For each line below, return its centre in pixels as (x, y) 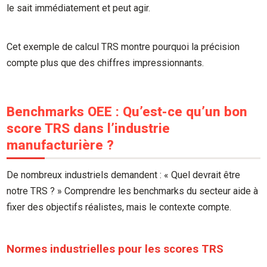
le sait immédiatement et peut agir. (79, 8)
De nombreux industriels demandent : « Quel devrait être (124, 175)
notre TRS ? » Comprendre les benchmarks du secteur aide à (133, 191)
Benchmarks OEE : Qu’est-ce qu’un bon (127, 111)
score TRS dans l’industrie (89, 128)
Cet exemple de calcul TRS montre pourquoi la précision (123, 46)
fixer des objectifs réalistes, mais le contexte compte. (119, 207)
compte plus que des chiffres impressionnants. (105, 63)
